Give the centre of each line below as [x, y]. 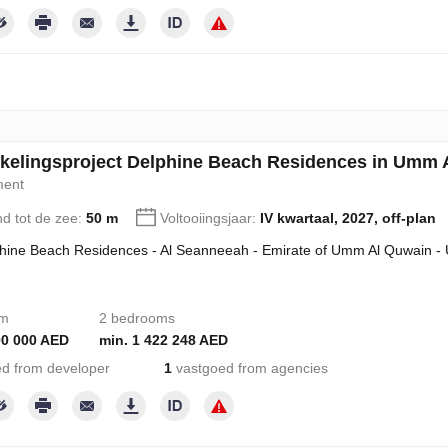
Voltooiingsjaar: [209, 218]
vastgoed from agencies [249, 368]
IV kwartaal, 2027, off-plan [347, 218]
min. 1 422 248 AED [163, 340]
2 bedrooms [136, 318]
